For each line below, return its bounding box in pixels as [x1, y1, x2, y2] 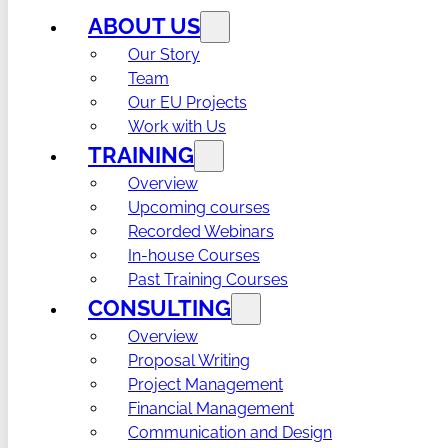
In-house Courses [128, 245, 260, 265]
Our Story [128, 44, 200, 64]
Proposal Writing [128, 350, 250, 370]
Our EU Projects [128, 92, 247, 112]
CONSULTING [88, 294, 231, 321]
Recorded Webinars [128, 221, 274, 241]
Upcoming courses [128, 197, 270, 217]
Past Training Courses [128, 269, 288, 289]
